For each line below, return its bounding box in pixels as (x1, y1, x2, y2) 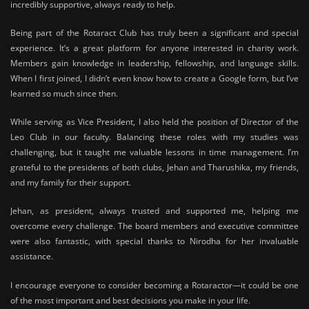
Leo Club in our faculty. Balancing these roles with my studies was (10, 131, 299, 143)
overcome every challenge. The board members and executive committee (10, 220, 299, 232)
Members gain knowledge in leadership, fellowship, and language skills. (10, 57, 299, 69)
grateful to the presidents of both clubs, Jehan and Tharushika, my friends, (10, 161, 299, 174)
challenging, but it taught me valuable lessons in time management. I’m (10, 146, 299, 159)
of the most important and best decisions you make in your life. (10, 294, 250, 306)
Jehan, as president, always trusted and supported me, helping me (10, 205, 299, 217)
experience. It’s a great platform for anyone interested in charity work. (10, 42, 299, 54)
